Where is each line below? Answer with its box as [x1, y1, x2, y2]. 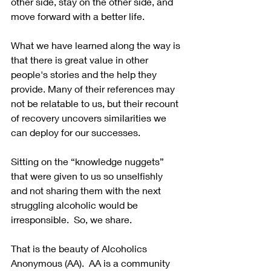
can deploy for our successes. [11, 126, 140, 138]
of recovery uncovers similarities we [11, 111, 169, 123]
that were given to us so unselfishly [11, 169, 165, 181]
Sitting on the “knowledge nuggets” [11, 155, 166, 167]
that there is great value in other [11, 53, 151, 65]
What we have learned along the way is [11, 39, 183, 51]
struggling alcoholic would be [11, 198, 140, 211]
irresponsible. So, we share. [11, 213, 134, 225]
